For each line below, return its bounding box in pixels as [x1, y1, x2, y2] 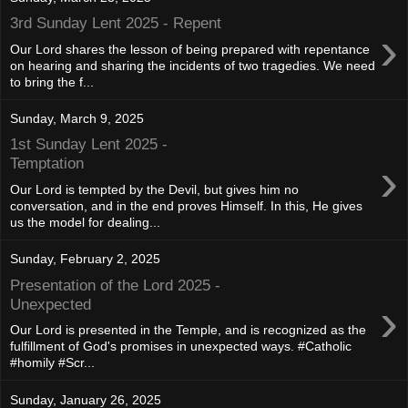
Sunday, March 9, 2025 [10, 110, 144, 126]
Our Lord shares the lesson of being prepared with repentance [10, 41, 370, 56]
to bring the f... [10, 74, 94, 89]
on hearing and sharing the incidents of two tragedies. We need [10, 57, 375, 73]
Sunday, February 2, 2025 [10, 251, 160, 266]
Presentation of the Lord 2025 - [10, 275, 220, 294]
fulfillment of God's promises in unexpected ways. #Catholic [10, 339, 352, 354]
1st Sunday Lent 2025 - [10, 135, 168, 154]
